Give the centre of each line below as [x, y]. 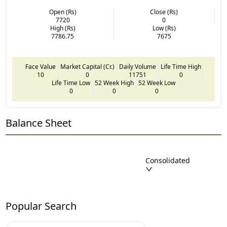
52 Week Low [157, 83]
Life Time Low [71, 83]
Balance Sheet [39, 123]
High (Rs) [63, 28]
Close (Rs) [164, 12]
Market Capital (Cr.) [87, 66]
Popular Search [41, 206]
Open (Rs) [63, 12]
